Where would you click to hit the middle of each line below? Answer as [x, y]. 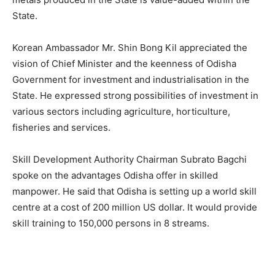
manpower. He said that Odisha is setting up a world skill [134, 191]
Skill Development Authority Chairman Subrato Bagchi [130, 159]
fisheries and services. [61, 127]
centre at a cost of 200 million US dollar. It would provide [135, 207]
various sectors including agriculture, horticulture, [121, 111]
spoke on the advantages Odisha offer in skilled [115, 175]
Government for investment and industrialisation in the [131, 79]
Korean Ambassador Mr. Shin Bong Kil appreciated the [130, 47]
